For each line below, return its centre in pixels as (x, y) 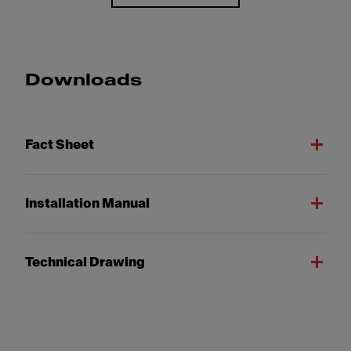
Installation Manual (87, 203)
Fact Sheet (60, 145)
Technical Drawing (85, 262)
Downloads (83, 80)
